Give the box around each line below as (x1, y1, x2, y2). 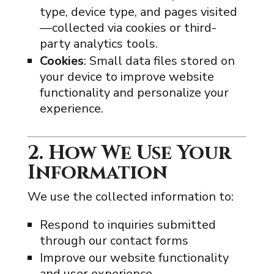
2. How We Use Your (27, 140, 231, 166)
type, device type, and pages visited (39, 4, 237, 20)
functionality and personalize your (39, 84, 229, 101)
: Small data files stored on (83, 53, 235, 69)
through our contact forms (39, 232, 188, 249)
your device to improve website (39, 68, 214, 85)
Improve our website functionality (39, 250, 229, 266)
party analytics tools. (39, 35, 158, 52)
